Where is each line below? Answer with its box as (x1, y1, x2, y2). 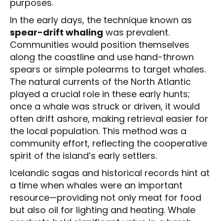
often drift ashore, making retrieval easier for (10, 112, 208, 125)
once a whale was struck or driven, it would (10, 100, 200, 113)
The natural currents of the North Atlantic (10, 75, 191, 88)
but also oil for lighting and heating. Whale (10, 204, 195, 217)
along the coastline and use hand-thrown (10, 51, 194, 64)
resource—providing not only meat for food (10, 191, 201, 204)
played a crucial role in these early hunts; (10, 88, 190, 101)
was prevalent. (103, 26, 170, 39)
